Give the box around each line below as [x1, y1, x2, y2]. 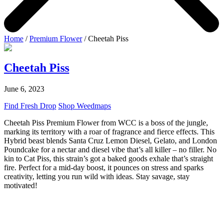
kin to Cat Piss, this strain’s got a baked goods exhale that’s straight [4, 154, 213, 163]
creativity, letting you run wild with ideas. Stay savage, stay [4, 172, 190, 181]
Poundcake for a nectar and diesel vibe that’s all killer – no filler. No [4, 145, 217, 154]
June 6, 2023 [4, 84, 44, 93]
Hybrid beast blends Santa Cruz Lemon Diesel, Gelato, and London [4, 136, 217, 145]
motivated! [4, 181, 37, 190]
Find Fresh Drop [4, 101, 56, 110]
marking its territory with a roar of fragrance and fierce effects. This [4, 127, 215, 136]
